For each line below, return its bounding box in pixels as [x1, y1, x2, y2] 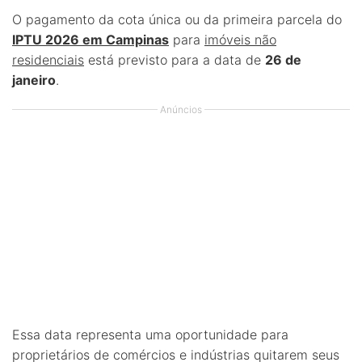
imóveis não [204, 32, 276, 48]
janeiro [12, 72, 56, 88]
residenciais [12, 52, 84, 68]
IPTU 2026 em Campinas [12, 32, 169, 48]
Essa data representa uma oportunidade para [12, 326, 288, 343]
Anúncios [160, 103, 202, 116]
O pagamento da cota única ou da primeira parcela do [12, 11, 342, 27]
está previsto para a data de [84, 52, 265, 68]
